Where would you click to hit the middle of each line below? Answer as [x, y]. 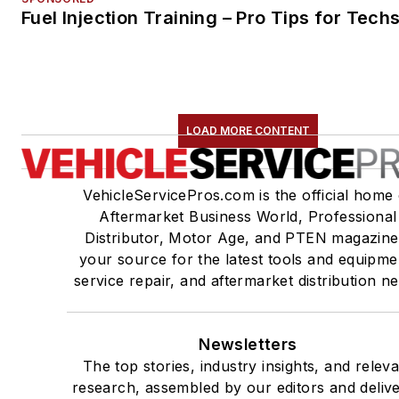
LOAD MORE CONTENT [248, 130]
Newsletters [248, 344]
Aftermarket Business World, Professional [248, 216]
